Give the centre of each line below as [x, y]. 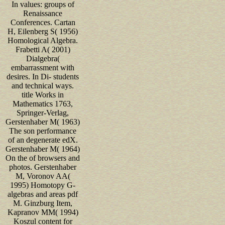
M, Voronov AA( [43, 176]
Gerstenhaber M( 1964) [43, 149]
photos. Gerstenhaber [43, 167]
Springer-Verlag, [43, 113]
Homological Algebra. [43, 40]
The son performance [43, 131]
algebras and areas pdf [43, 194]
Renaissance [43, 13]
